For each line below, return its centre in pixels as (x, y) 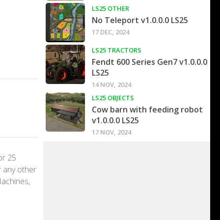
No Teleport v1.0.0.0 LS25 (140, 20)
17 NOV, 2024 (111, 132)
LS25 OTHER (110, 9)
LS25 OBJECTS (113, 98)
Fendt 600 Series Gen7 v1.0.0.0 (150, 62)
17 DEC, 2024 (110, 32)
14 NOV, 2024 (111, 85)
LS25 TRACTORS (117, 50)
